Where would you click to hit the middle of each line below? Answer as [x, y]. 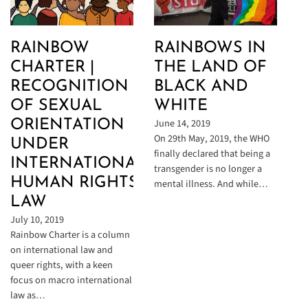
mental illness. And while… [211, 184]
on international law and [62, 250]
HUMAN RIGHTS [74, 183]
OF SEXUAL [56, 106]
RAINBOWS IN [210, 48]
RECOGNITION [69, 87]
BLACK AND [201, 87]
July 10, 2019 [37, 219]
